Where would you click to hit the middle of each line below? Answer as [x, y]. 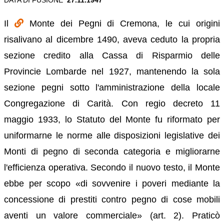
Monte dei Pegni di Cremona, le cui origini [125, 23]
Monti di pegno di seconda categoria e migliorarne [112, 151]
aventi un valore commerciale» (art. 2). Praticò [112, 215]
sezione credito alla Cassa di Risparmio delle [112, 55]
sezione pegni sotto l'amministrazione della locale [112, 87]
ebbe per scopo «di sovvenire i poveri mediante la [112, 183]
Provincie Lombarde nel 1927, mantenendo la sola [112, 71]
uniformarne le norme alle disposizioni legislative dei [112, 135]
